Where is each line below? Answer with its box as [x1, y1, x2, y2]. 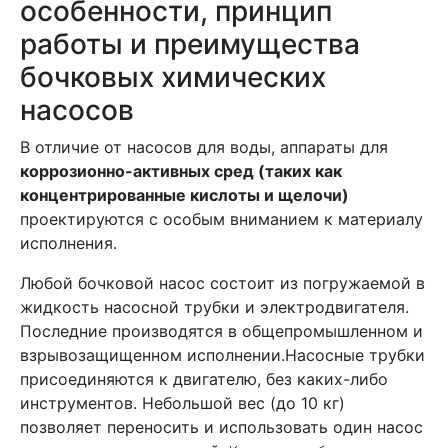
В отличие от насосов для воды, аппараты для [20, 137, 388, 157]
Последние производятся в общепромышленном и [20, 321, 423, 341]
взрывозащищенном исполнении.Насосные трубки [20, 345, 425, 365]
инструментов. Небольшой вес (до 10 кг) [20, 393, 345, 413]
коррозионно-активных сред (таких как [20, 161, 342, 181]
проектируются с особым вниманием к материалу [20, 209, 423, 229]
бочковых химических [20, 60, 326, 94]
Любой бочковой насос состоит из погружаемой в [20, 273, 425, 293]
